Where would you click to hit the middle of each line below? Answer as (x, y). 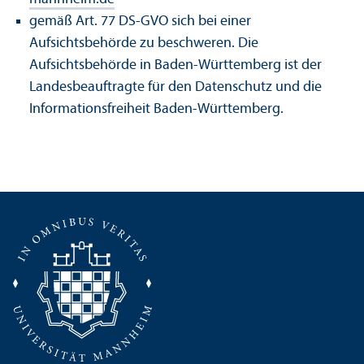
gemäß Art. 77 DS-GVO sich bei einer (140, 22)
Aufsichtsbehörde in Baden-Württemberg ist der (175, 66)
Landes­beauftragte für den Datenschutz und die (175, 88)
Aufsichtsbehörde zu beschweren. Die (144, 44)
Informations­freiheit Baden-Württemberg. (156, 110)
